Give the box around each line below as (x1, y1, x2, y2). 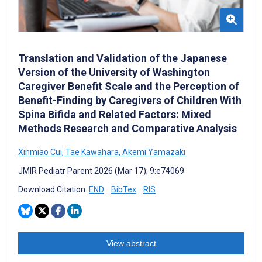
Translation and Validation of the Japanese (18, 51, 227, 64)
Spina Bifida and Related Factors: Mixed (18, 108, 211, 120)
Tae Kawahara (64, 147, 119, 157)
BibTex (111, 184, 136, 194)
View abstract (106, 238, 156, 248)
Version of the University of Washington (18, 65, 210, 78)
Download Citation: (18, 184, 89, 194)
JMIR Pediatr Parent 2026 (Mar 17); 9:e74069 (18, 166, 184, 175)
